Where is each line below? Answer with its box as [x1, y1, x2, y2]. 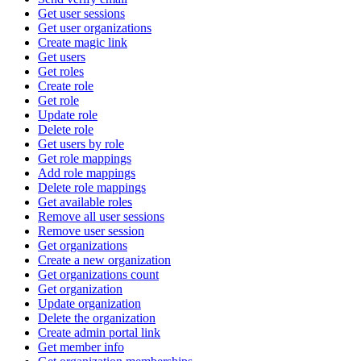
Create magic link [38, 35, 127, 49]
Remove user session [38, 224, 144, 238]
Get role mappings [38, 151, 131, 165]
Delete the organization [38, 311, 156, 325]
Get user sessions [38, 6, 125, 20]
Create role [38, 79, 93, 93]
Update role [38, 108, 98, 122]
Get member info [38, 340, 124, 354]
